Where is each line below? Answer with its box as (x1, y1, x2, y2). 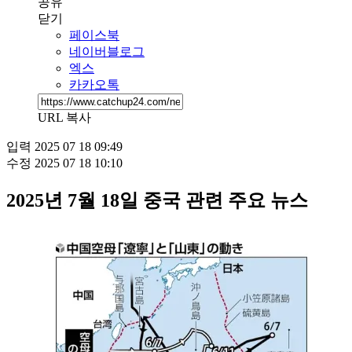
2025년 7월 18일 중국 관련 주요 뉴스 (6, 189, 308, 211)
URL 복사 (38, 110, 91, 124)
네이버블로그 (69, 44, 145, 58)
